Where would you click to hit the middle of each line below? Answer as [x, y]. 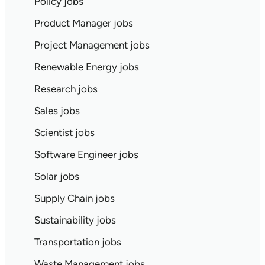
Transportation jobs [77, 242]
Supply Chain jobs [74, 198]
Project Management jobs [92, 45]
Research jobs [66, 89]
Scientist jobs [64, 132]
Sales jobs [57, 111]
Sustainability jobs [75, 220]
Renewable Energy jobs [86, 67]
